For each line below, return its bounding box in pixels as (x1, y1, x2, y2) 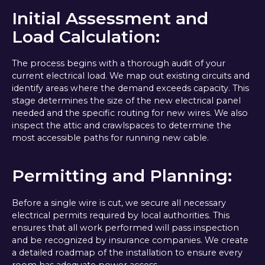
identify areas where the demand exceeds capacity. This (11, 83, 249, 94)
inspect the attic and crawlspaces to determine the (11, 120, 231, 131)
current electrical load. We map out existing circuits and (11, 70, 250, 82)
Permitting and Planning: (11, 165, 232, 186)
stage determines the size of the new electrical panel (11, 95, 241, 106)
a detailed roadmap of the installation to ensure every (11, 247, 243, 258)
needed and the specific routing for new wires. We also (11, 108, 248, 119)
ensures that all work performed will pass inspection (11, 222, 239, 233)
